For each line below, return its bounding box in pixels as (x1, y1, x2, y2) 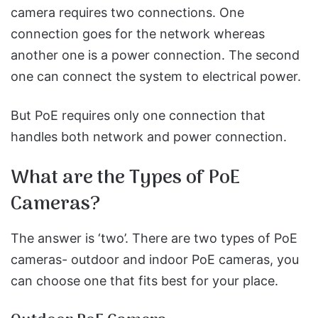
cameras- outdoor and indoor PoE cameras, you (11, 251, 299, 267)
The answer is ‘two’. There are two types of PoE (11, 230, 297, 246)
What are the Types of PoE (11, 163, 240, 194)
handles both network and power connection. (11, 129, 287, 144)
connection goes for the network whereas (11, 26, 265, 41)
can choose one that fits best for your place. (11, 273, 278, 288)
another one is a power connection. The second (11, 48, 300, 62)
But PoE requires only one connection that (11, 108, 265, 123)
